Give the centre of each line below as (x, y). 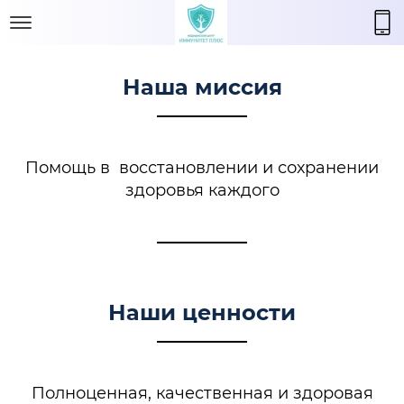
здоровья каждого (202, 190)
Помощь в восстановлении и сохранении (202, 168)
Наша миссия (202, 87)
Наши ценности (202, 312)
